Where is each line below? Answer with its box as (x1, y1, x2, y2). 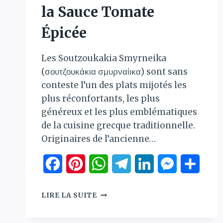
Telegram (131, 158, 170, 169)
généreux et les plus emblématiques (41, 106, 197, 117)
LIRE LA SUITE (41, 191, 97, 200)
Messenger (177, 158, 222, 169)
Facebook (62, 158, 100, 169)
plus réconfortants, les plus (41, 93, 160, 104)
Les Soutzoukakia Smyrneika (41, 52, 166, 64)
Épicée (41, 23, 87, 42)
